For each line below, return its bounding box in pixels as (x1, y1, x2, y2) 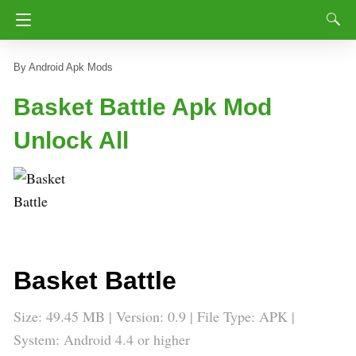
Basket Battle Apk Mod (14, 94, 272, 120)
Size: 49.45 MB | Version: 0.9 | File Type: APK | (14, 307, 295, 326)
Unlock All (14, 127, 129, 153)
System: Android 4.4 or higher (14, 330, 190, 349)
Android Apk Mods (29, 61, 113, 73)
